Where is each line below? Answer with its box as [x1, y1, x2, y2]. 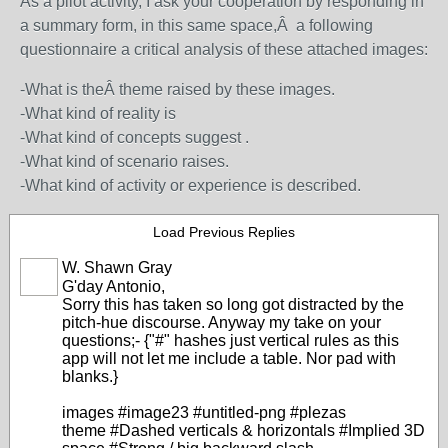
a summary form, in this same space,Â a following [20, 17, 373, 34]
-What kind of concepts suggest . [20, 129, 249, 146]
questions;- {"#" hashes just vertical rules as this [62, 332, 399, 349]
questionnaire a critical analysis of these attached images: [20, 41, 428, 58]
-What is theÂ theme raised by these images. [20, 81, 335, 98]
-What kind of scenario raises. [20, 153, 229, 170]
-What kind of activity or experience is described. [20, 177, 361, 194]
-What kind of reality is [20, 105, 176, 122]
